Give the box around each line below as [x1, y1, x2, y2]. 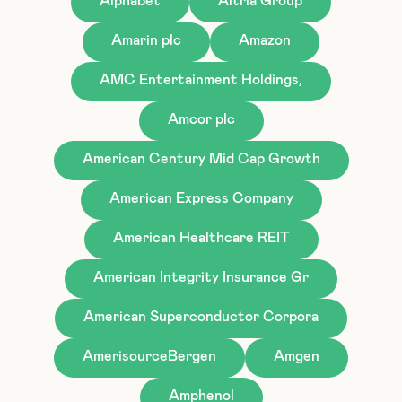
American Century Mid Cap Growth [82, 151, 320, 166]
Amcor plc [167, 111, 235, 127]
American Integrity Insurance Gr [93, 269, 309, 284]
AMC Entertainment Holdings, [100, 72, 302, 87]
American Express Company [109, 190, 293, 205]
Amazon [239, 32, 291, 48]
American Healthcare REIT [112, 230, 290, 245]
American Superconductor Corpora [83, 309, 319, 324]
